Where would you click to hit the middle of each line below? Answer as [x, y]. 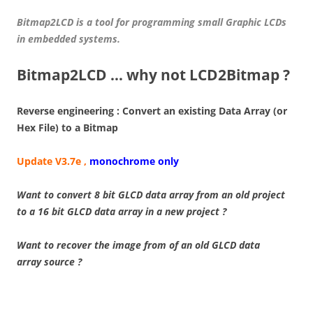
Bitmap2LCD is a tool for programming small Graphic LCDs [152, 22]
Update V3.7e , [53, 161]
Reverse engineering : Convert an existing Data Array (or [152, 111]
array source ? [49, 262]
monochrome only [134, 161]
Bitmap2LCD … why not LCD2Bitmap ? [153, 75]
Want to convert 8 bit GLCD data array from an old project [151, 195]
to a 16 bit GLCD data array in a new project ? [122, 211]
